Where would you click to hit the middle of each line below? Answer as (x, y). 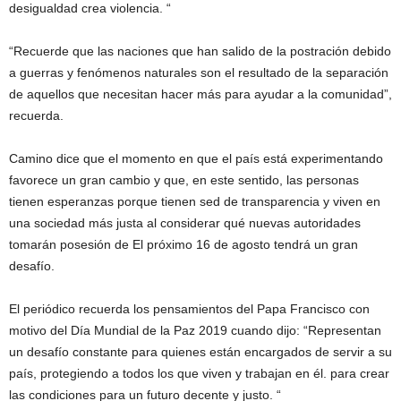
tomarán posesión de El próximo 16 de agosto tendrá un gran (183, 244)
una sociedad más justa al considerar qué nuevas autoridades (185, 223)
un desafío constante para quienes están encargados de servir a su (200, 352)
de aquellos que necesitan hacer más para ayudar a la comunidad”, (200, 94)
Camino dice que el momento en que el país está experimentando (196, 158)
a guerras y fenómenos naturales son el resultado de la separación (199, 73)
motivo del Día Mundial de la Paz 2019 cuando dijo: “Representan (195, 330)
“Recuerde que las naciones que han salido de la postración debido (200, 51)
